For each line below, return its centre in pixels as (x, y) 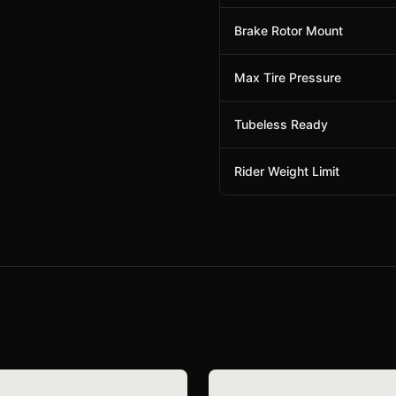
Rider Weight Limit (287, 171)
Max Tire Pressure (288, 77)
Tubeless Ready (281, 124)
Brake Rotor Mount (289, 30)
